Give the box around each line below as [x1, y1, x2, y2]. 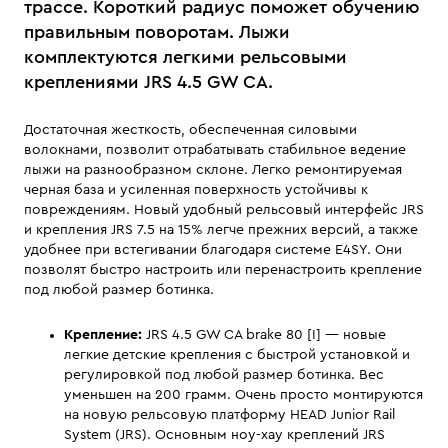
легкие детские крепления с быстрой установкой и [64, 348, 410, 362]
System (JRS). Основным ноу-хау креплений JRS [64, 428, 385, 442]
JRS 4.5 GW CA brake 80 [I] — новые [142, 328, 386, 342]
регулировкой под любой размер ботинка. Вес [64, 368, 384, 382]
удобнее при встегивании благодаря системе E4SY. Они [24, 243, 402, 257]
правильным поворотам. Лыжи [24, 23, 290, 41]
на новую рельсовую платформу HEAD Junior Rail [64, 408, 395, 422]
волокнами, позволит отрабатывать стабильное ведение [24, 143, 406, 157]
